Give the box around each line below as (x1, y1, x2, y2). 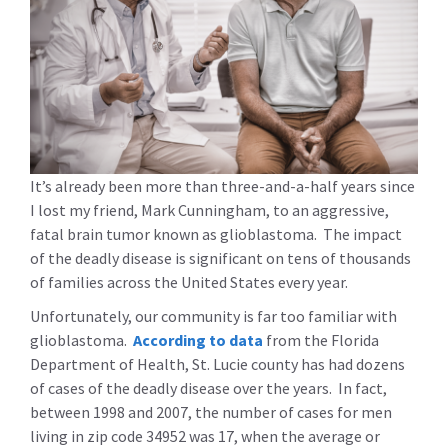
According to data (133, 329, 263, 350)
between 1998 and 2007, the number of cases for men (30, 401, 392, 422)
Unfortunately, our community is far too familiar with (30, 305, 397, 326)
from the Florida (263, 329, 379, 350)
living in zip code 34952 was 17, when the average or (30, 425, 380, 446)
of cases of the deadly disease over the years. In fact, (30, 377, 387, 398)
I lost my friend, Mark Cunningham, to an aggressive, (30, 199, 389, 220)
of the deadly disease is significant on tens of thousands (30, 247, 411, 268)
